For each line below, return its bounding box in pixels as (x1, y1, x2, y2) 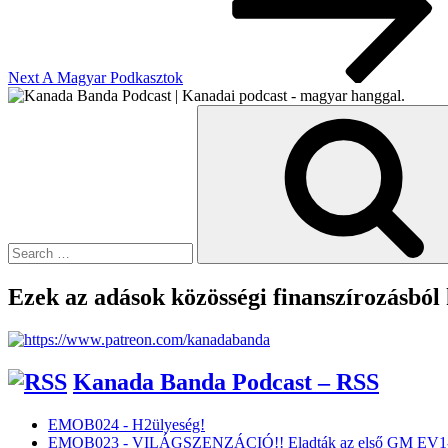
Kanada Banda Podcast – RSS (73, 368, 379, 395)
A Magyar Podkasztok (42, 69, 183, 87)
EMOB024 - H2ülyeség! (48, 415, 205, 433)
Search (7, 104, 50, 122)
